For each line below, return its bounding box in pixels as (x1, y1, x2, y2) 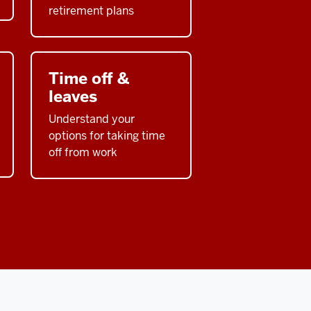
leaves (49, 85, 97, 107)
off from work (49, 144, 117, 160)
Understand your (49, 111, 135, 126)
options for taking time (49, 128, 165, 143)
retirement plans (49, 3, 134, 18)
